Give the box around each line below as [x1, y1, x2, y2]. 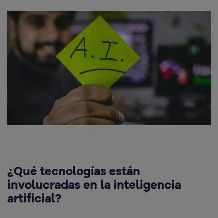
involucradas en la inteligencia [7, 177, 181, 192]
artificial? [7, 190, 61, 205]
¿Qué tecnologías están [7, 163, 140, 178]
